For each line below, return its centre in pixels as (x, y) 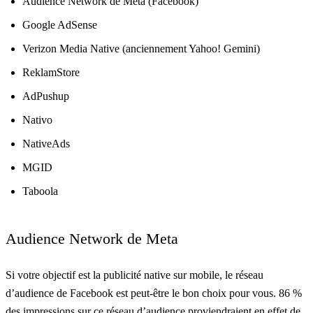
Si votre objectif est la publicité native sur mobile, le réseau (134, 275)
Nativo (37, 119)
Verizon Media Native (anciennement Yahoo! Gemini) (141, 48)
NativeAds (46, 143)
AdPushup (46, 96)
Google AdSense (60, 24)
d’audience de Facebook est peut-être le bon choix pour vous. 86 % (154, 293)
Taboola (40, 191)
